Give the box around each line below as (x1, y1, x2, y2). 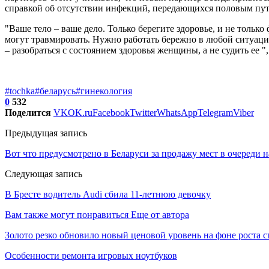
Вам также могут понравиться (5, 210, 128, 220)
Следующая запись (5, 169, 82, 180)
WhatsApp (157, 107, 198, 118)
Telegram (198, 107, 233, 118)
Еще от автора (131, 210, 189, 220)
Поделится (5, 107, 51, 118)
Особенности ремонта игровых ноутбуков (5, 250, 177, 261)
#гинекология (76, 86, 132, 97)
